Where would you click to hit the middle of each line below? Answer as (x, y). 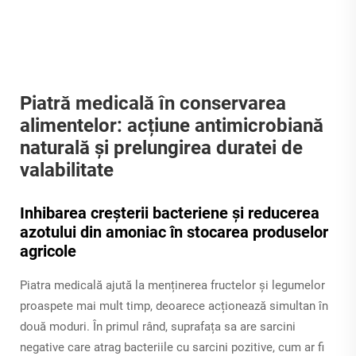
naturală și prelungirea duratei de (161, 148)
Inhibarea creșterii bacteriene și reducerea (170, 213)
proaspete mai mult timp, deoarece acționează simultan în (174, 306)
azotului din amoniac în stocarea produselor (174, 232)
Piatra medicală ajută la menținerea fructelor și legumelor (172, 286)
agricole (48, 252)
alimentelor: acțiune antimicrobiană (172, 126)
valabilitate (67, 170)
